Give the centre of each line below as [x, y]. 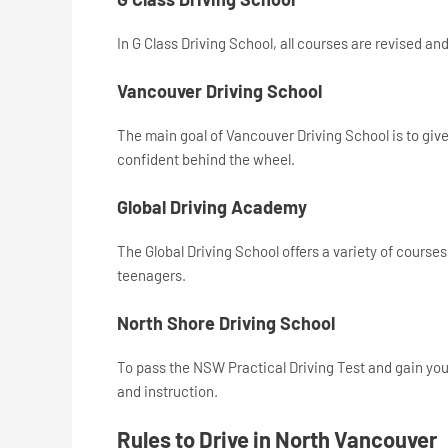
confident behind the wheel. [206, 159]
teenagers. [153, 275]
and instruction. [167, 391]
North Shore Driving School [226, 323]
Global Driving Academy [212, 207]
